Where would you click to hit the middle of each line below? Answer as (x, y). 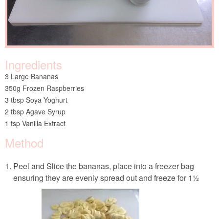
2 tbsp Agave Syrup (35, 111)
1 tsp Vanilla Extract (35, 123)
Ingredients (33, 64)
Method (24, 142)
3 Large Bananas (32, 76)
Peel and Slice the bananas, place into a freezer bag (104, 166)
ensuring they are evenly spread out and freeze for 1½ (106, 177)
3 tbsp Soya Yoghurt (36, 99)
